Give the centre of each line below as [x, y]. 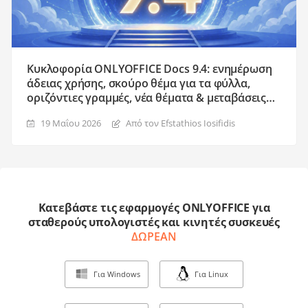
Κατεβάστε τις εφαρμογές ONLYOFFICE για [154, 207]
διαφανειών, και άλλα [84, 112]
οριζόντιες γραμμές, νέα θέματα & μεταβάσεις [147, 97]
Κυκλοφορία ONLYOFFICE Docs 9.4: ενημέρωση [150, 68]
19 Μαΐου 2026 [71, 123]
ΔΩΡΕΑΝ [154, 236]
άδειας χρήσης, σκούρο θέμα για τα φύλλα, [139, 83]
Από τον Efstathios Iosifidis [180, 123]
